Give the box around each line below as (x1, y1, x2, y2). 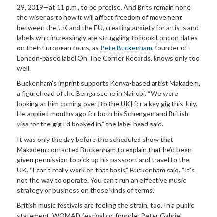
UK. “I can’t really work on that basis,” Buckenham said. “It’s (17, 165, 195, 174)
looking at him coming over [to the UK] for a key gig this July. (17, 99, 197, 108)
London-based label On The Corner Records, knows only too (17, 53, 200, 62)
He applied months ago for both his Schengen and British (17, 109, 188, 118)
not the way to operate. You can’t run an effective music (17, 175, 186, 184)
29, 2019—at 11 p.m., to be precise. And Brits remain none (17, 2, 191, 11)
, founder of (152, 43, 187, 52)
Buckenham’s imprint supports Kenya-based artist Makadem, (17, 79, 200, 88)
